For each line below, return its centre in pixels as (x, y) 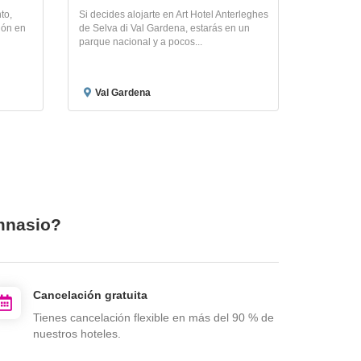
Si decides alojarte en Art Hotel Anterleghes (173, 14)
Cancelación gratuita (90, 295)
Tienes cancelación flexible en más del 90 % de (154, 317)
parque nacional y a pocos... (140, 41)
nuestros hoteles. (77, 333)
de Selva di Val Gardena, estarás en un (164, 28)
